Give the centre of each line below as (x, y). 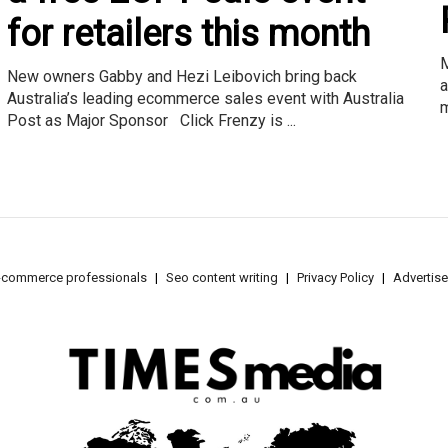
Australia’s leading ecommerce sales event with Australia (205, 99)
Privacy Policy (335, 278)
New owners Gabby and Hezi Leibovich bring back (181, 77)
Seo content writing (222, 278)
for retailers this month (188, 34)
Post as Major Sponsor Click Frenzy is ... (151, 121)
